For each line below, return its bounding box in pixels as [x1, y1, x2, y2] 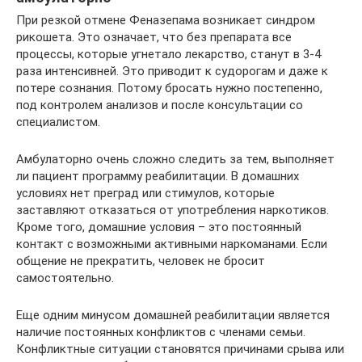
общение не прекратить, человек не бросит [16, 253, 265, 268]
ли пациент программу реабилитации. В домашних [16, 168, 299, 183]
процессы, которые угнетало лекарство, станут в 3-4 [16, 46, 321, 61]
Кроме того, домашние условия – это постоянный [16, 219, 301, 234]
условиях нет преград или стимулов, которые [16, 185, 275, 200]
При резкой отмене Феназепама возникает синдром [16, 12, 315, 27]
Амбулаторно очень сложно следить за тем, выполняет [16, 151, 335, 166]
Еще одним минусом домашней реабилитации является [16, 307, 330, 322]
